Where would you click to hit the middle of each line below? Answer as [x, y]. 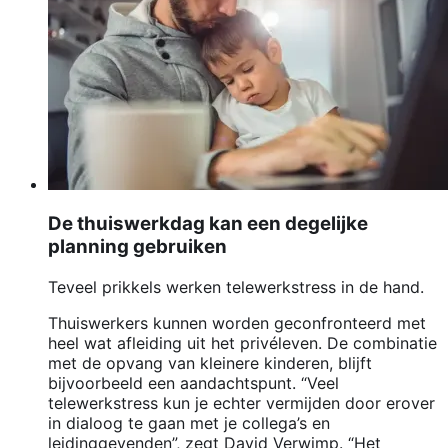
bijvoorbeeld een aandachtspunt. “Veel [193, 383]
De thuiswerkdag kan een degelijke [208, 224]
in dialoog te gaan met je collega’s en [189, 423]
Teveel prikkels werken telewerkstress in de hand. [236, 287]
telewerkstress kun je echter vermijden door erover [241, 403]
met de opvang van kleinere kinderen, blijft [210, 363]
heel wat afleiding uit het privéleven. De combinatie [242, 343]
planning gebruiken [137, 247]
